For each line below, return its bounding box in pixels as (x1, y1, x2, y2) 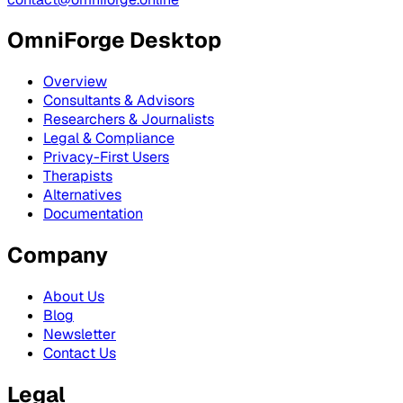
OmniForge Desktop (7, 26, 221, 55)
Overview (43, 72, 107, 92)
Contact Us (43, 344, 116, 363)
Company (7, 241, 108, 270)
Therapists (43, 166, 112, 186)
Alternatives (43, 185, 121, 205)
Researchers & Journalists (43, 110, 214, 130)
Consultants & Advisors (43, 91, 194, 111)
